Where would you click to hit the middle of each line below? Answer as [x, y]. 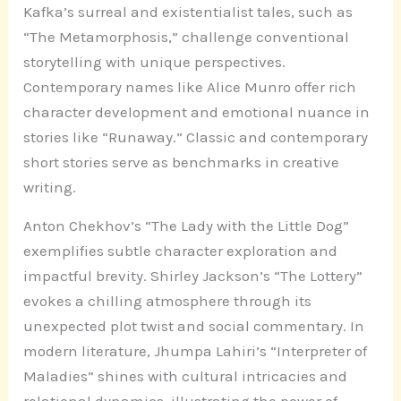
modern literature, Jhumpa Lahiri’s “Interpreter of [196, 351]
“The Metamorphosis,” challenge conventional [187, 37]
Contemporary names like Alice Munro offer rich [190, 87]
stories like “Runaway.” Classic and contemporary [196, 137]
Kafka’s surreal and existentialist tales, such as [188, 12]
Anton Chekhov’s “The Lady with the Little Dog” [187, 226]
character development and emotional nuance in [197, 112]
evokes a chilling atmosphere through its [168, 301]
